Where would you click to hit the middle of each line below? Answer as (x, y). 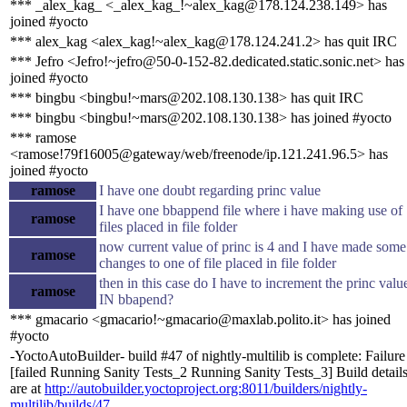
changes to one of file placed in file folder (218, 263)
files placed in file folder (168, 226)
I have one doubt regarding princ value (210, 190)
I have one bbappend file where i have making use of (251, 210)
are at (27, 388)
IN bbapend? (136, 299)
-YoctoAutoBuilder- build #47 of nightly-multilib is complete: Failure (208, 355)
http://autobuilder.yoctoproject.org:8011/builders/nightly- (206, 388)
